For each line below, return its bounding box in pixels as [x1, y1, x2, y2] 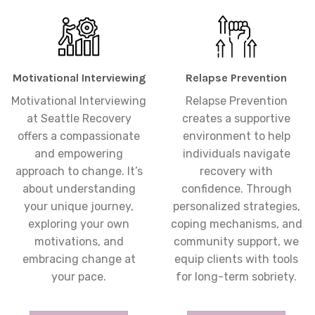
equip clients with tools [174, 252, 298, 266]
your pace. [51, 270, 106, 284]
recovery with [200, 165, 273, 179]
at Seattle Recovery [26, 112, 131, 126]
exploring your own [28, 217, 129, 231]
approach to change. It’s [15, 165, 143, 179]
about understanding [22, 182, 136, 196]
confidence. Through [181, 182, 292, 196]
